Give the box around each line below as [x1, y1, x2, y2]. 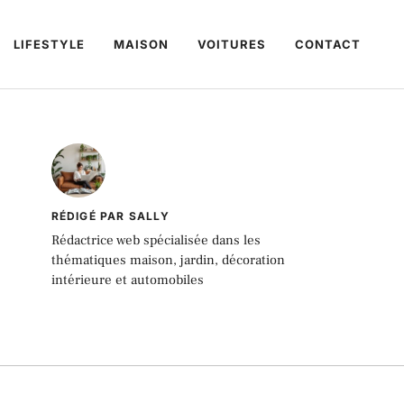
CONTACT [295, 37, 361, 52]
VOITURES [197, 37, 266, 52]
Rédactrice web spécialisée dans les [50, 232, 261, 250]
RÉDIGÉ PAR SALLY [50, 209, 170, 224]
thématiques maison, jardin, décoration [50, 252, 285, 270]
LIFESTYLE [14, 37, 85, 52]
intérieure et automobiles [50, 271, 204, 289]
